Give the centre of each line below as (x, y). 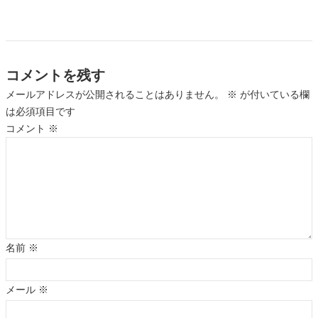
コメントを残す (55, 76)
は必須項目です (40, 112)
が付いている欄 (273, 95)
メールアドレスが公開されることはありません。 (115, 95)
